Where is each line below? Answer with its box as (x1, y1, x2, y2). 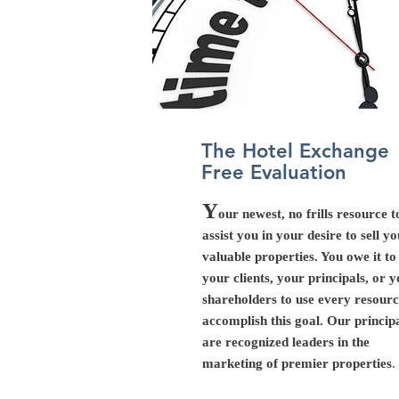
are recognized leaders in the (202, 335, 370, 349)
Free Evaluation (201, 160, 346, 184)
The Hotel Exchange (201, 139, 389, 163)
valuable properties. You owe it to (202, 249, 396, 264)
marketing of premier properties (202, 356, 392, 370)
